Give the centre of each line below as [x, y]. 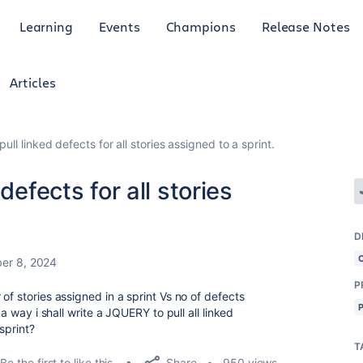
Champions [201, 26]
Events [120, 26]
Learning [46, 26]
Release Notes [305, 26]
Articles [33, 82]
